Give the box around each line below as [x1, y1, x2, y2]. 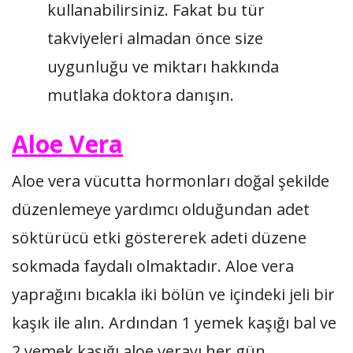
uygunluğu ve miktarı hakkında [47, 56, 279, 77]
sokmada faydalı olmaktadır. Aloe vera [12, 255, 294, 277]
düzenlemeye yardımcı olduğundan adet [12, 199, 310, 220]
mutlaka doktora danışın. [47, 84, 234, 106]
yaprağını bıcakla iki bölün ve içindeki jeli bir [12, 284, 335, 305]
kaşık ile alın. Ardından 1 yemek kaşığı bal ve [12, 312, 336, 333]
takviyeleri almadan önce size [47, 28, 263, 49]
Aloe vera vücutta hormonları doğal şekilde [12, 170, 329, 191]
